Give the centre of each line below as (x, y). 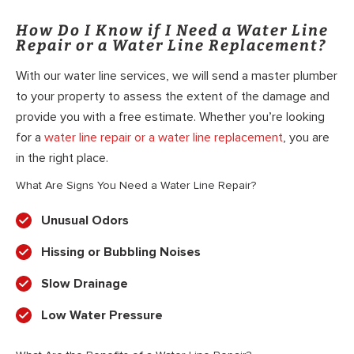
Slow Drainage (85, 284)
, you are (306, 137)
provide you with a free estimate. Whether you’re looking (170, 117)
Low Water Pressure (102, 316)
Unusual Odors (85, 221)
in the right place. (62, 158)
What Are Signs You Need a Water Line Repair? (136, 186)
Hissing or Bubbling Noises (121, 252)
